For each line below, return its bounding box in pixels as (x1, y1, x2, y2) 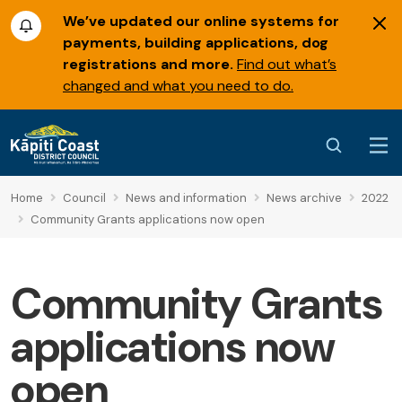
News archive (267, 190, 342, 206)
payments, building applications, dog (63, 33, 328, 52)
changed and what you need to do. (63, 76, 293, 95)
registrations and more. (63, 55, 233, 74)
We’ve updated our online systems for (63, 12, 339, 31)
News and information (126, 190, 247, 206)
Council (63, 190, 106, 206)
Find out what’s (237, 55, 336, 74)
